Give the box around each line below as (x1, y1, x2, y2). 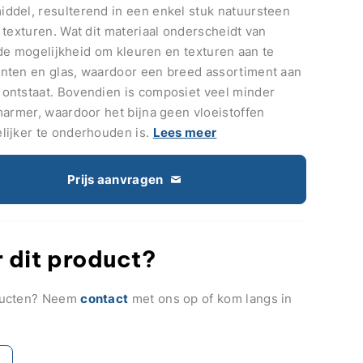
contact (80, 289, 129, 307)
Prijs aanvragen (66, 170, 164, 188)
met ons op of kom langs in (128, 289, 293, 307)
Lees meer (152, 123, 217, 141)
